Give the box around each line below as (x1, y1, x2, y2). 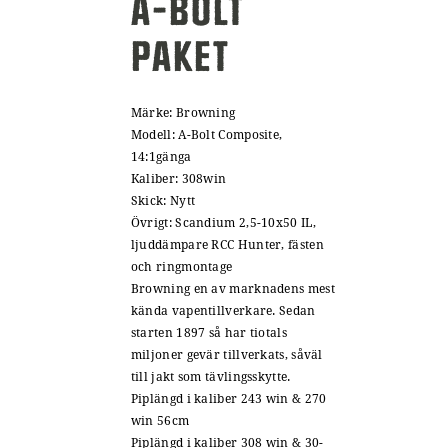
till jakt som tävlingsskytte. (130, 368, 291, 385)
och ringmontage (130, 258, 233, 275)
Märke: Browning (130, 104, 236, 121)
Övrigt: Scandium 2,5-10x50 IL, (130, 214, 316, 231)
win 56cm (130, 412, 190, 429)
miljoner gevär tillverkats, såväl (130, 346, 323, 363)
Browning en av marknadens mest (130, 280, 335, 297)
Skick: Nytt (130, 192, 196, 209)
